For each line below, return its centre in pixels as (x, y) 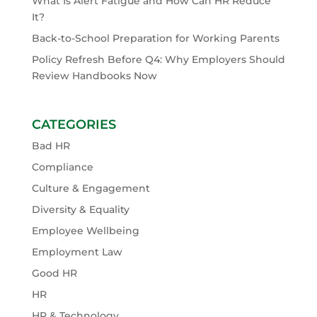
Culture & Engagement (91, 189)
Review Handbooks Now (94, 75)
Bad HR (51, 146)
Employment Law (77, 252)
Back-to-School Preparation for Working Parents (155, 38)
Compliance (62, 167)
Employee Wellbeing (85, 231)
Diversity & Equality (80, 210)
